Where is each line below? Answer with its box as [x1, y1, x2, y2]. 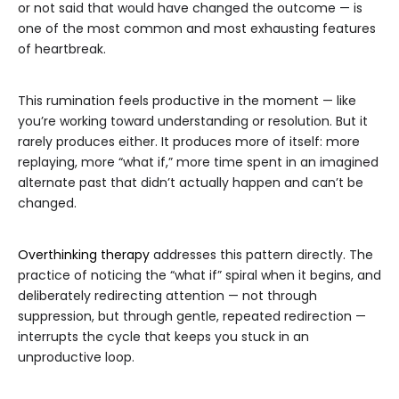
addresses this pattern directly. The [150, 246, 373, 265]
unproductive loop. [18, 348, 134, 367]
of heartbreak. [18, 40, 106, 59]
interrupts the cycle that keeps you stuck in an [18, 328, 309, 346]
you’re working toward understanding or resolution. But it [18, 112, 368, 131]
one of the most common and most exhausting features [18, 20, 376, 38]
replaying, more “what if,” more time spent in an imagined [18, 153, 379, 172]
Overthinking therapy [18, 246, 150, 265]
